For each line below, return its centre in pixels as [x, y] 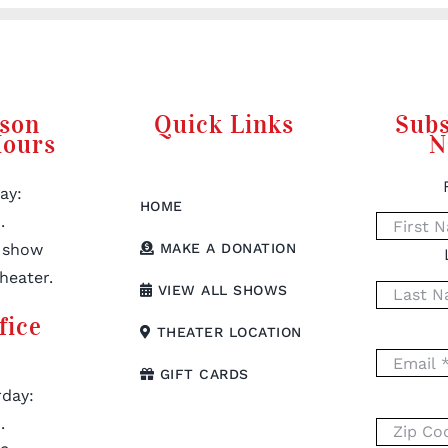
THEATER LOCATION [226, 332]
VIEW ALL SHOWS [220, 290]
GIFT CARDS [201, 374]
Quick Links [223, 125]
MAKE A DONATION [225, 248]
